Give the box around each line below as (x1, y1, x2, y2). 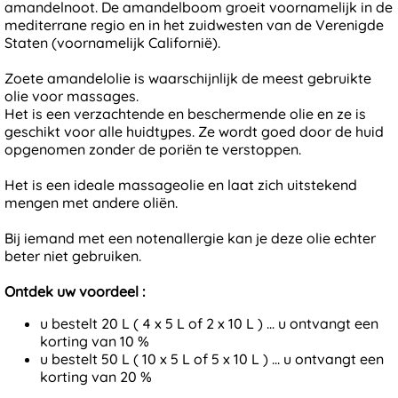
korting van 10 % (40, 331, 149, 350)
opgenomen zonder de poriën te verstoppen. (4, 139, 301, 158)
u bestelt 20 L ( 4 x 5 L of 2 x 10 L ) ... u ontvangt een (40, 314, 378, 332)
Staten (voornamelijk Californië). (4, 33, 220, 52)
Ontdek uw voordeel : (4, 282, 145, 300)
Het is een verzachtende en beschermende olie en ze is (4, 104, 366, 123)
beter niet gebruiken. (4, 246, 141, 265)
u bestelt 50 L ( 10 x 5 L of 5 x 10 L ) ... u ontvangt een (40, 349, 384, 368)
